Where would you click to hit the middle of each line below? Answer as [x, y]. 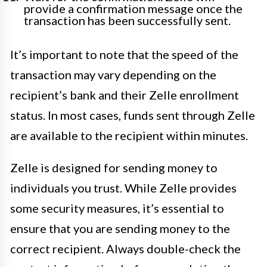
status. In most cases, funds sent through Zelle [133, 115]
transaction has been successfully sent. [127, 21]
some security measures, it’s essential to [117, 208]
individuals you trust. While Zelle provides [123, 188]
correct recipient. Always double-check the [125, 249]
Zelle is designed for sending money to [114, 168]
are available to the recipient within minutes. [129, 136]
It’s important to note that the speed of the [124, 55]
